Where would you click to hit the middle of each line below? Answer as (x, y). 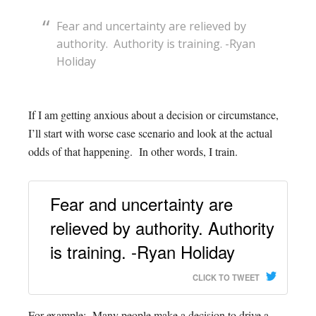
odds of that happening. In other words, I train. (136, 151)
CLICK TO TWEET (226, 277)
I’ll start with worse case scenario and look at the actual (150, 133)
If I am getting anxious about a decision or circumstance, (153, 115)
